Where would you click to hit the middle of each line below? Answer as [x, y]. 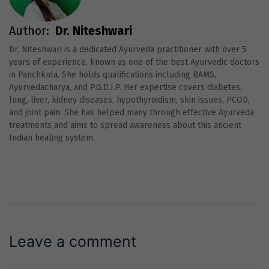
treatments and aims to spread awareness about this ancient [125, 125]
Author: [32, 31]
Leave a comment [73, 242]
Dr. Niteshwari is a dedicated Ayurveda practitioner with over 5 [128, 50]
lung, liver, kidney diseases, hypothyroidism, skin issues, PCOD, [129, 100]
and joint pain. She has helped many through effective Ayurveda [131, 113]
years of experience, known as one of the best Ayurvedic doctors [134, 62]
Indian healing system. [52, 138]
